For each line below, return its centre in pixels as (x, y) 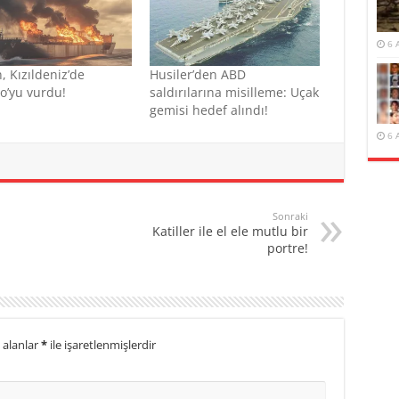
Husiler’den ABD (197, 75)
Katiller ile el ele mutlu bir (230, 232)
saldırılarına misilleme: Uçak (234, 93)
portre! (287, 248)
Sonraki (290, 216)
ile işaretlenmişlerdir (101, 345)
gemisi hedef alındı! (208, 110)
